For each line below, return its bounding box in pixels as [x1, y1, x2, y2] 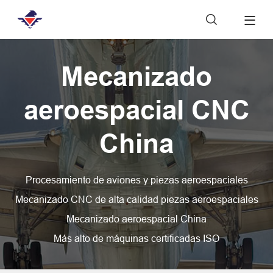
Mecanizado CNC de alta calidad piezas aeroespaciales [15, 194, 258, 205]
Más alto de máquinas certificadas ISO [54, 233, 219, 244]
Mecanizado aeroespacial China [66, 213, 207, 225]
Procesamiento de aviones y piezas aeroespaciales [25, 174, 248, 186]
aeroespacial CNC [23, 95, 250, 127]
